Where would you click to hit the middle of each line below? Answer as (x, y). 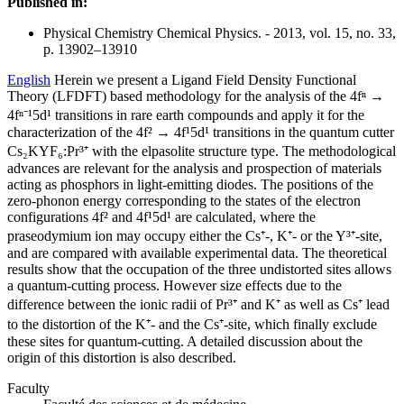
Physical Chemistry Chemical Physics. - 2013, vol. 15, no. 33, (220, 33)
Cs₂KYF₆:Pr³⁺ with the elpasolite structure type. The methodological (202, 151)
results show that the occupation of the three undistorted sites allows (199, 270)
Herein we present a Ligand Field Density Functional (205, 80)
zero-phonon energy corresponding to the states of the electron (184, 201)
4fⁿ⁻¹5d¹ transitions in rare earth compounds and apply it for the (186, 115)
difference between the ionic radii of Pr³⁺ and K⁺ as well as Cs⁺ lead (198, 305)
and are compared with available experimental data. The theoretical (197, 253)
